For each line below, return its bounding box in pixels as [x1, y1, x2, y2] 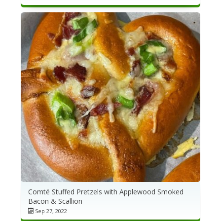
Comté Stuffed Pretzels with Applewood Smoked [28, 187, 184, 197]
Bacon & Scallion [28, 196, 82, 206]
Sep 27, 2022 [35, 207, 67, 215]
